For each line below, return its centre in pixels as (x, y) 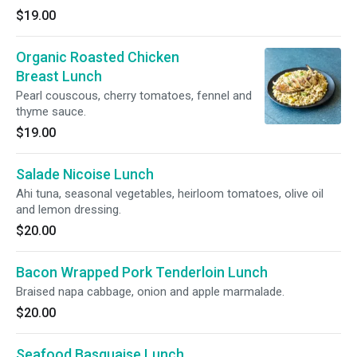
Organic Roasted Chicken (98, 57)
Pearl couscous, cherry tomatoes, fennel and (134, 96)
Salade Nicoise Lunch (85, 174)
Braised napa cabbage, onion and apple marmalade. (150, 292)
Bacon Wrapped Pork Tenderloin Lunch (142, 272)
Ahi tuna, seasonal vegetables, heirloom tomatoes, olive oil (170, 194)
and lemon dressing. (69, 210)
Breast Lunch (59, 76)
